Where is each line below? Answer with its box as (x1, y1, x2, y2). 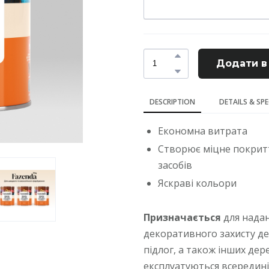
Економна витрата (158, 124, 247, 138)
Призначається (144, 211, 221, 225)
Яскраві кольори (158, 176, 237, 190)
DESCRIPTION (150, 96, 195, 107)
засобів (158, 158, 195, 172)
